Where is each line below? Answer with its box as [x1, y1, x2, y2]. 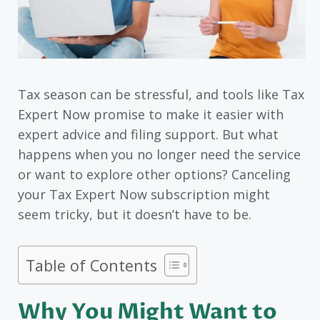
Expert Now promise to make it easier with [18, 105, 284, 123]
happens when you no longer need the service [18, 145, 301, 163]
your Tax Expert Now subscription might [18, 185, 270, 203]
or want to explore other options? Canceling [18, 165, 291, 183]
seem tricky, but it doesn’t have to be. [18, 205, 251, 223]
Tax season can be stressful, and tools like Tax [18, 85, 304, 103]
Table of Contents [26, 254, 157, 276]
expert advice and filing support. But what [18, 125, 279, 143]
